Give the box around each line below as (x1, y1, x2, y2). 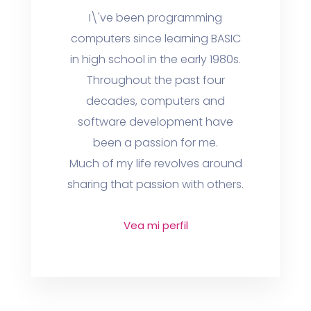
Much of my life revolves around (69, 155, 242, 171)
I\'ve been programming (89, 10, 222, 26)
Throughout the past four (86, 72, 225, 88)
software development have (78, 114, 233, 130)
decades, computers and (86, 93, 225, 109)
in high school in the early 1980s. (70, 51, 241, 67)
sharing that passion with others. (67, 176, 244, 192)
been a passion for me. (93, 135, 218, 151)
